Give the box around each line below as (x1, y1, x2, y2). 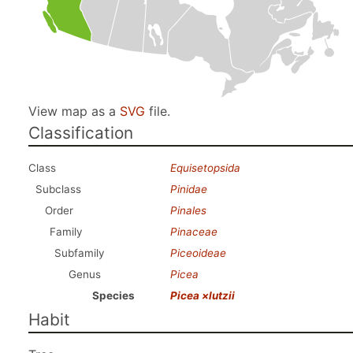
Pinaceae (170, 225, 217, 238)
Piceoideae (170, 247, 226, 259)
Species (92, 289, 135, 302)
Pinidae (170, 183, 207, 195)
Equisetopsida (170, 162, 240, 174)
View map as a (28, 103, 120, 119)
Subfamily (54, 247, 105, 259)
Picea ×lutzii (170, 289, 235, 302)
